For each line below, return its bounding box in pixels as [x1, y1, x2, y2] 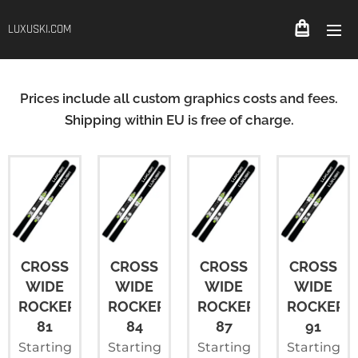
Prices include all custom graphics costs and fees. [20, 90, 338, 106]
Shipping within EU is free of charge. [64, 112, 294, 128]
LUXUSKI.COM [8, 22, 71, 37]
